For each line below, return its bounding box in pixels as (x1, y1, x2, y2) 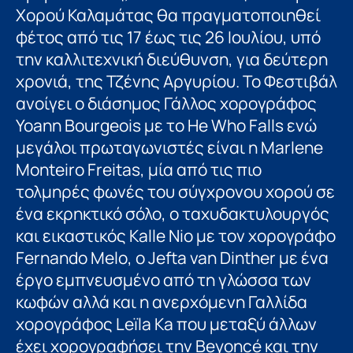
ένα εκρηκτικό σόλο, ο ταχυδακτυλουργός (16, 203, 329, 225)
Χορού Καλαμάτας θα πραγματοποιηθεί (16, 4, 321, 27)
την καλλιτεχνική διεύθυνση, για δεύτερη (16, 48, 328, 71)
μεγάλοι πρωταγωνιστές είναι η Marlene (16, 136, 323, 159)
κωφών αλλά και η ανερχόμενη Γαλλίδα (16, 291, 307, 314)
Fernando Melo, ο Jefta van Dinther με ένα (16, 247, 329, 269)
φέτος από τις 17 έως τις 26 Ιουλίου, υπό (16, 26, 321, 49)
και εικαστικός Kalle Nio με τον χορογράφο (16, 225, 336, 247)
